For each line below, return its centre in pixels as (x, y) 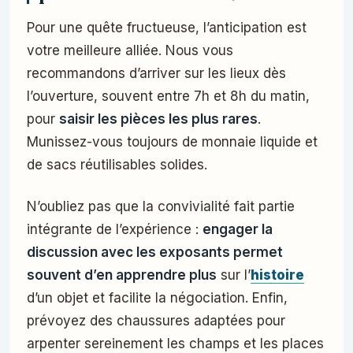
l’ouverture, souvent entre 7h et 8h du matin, (168, 97)
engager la (238, 230)
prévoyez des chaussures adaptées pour (156, 321)
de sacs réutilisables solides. (117, 165)
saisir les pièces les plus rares (158, 119)
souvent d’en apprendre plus (122, 275)
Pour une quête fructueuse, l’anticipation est (167, 28)
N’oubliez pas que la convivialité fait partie (161, 207)
